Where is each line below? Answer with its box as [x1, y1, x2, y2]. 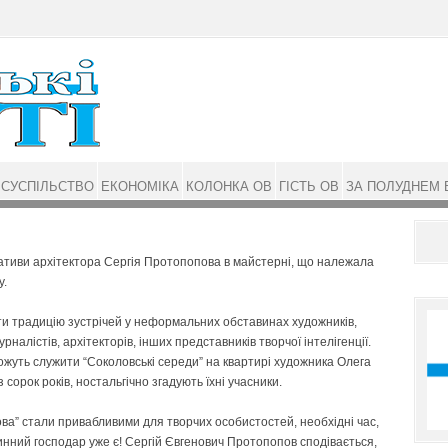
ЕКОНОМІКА [101, 179, 179, 194]
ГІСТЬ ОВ [279, 179, 339, 194]
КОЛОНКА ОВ [186, 179, 272, 194]
